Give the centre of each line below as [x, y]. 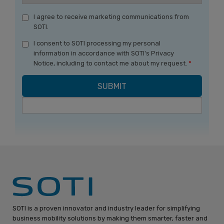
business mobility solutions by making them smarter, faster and [110, 218]
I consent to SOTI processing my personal [97, 43]
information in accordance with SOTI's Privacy [104, 53]
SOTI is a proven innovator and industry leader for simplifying [106, 208]
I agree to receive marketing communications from [111, 17]
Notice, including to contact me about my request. [111, 63]
